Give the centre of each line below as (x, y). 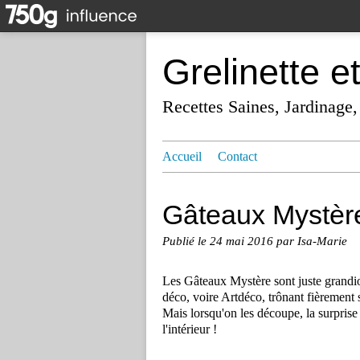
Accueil (182, 157)
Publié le (186, 241)
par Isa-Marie (312, 241)
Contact (237, 157)
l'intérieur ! (190, 329)
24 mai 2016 (243, 241)
